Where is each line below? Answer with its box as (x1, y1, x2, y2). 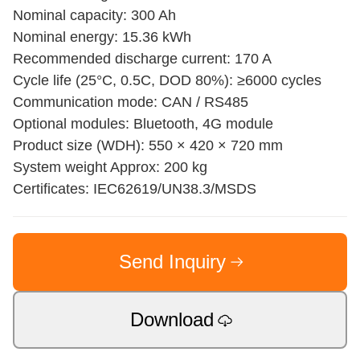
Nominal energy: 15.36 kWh (13, 29, 191, 45)
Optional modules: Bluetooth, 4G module (13, 116, 273, 132)
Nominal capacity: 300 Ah (13, 7, 176, 23)
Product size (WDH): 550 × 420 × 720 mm (13, 137, 283, 153)
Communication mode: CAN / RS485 (13, 94, 248, 110)
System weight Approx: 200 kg (13, 159, 207, 175)
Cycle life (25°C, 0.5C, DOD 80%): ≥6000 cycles (13, 72, 321, 88)
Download (130, 309, 214, 330)
